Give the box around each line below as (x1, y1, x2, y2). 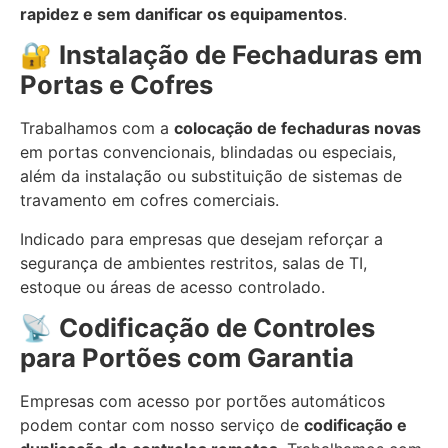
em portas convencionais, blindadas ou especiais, (20, 142, 396, 163)
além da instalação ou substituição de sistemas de (20, 166, 402, 187)
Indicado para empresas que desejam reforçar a (20, 228, 383, 249)
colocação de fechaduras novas (174, 118, 421, 139)
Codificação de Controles (59, 311, 375, 343)
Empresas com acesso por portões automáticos (20, 390, 385, 411)
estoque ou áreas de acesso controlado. (20, 276, 325, 297)
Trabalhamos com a (20, 118, 174, 139)
